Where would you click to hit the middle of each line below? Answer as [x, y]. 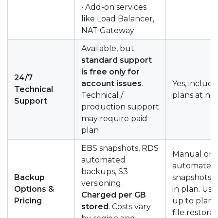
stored [95, 206]
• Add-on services [114, 7]
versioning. [102, 183]
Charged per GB [114, 195]
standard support [117, 60]
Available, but [108, 48]
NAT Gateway [108, 30]
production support [120, 107]
